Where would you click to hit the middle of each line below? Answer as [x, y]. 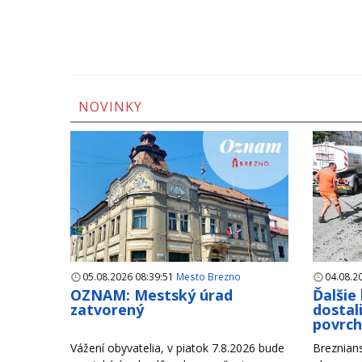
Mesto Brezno [208, 276]
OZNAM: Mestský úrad [152, 295]
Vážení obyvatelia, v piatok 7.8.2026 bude [177, 347]
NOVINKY [110, 106]
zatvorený [107, 309]
